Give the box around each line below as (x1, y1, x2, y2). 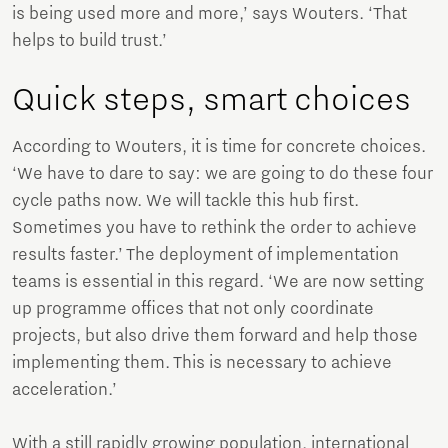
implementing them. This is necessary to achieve (12, 352, 392, 373)
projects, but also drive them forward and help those (12, 325, 418, 346)
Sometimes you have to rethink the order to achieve (12, 217, 417, 238)
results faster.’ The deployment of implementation (12, 244, 399, 265)
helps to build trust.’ (12, 30, 167, 51)
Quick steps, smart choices (12, 80, 411, 119)
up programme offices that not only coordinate (12, 298, 374, 319)
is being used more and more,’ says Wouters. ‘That (12, 3, 407, 24)
